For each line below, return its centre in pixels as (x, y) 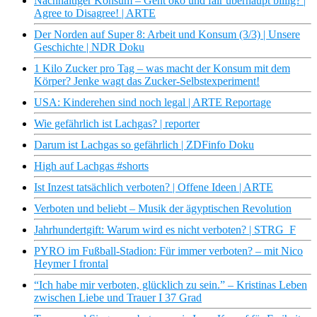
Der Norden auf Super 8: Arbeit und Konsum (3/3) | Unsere (167, 35)
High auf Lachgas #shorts (91, 166)
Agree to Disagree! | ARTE (95, 13)
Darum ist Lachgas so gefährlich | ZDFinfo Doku (144, 145)
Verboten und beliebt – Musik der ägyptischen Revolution (163, 209)
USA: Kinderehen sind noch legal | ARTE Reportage (152, 103)
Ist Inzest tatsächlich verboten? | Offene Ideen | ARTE (154, 188)
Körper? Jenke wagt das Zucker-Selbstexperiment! (147, 81)
